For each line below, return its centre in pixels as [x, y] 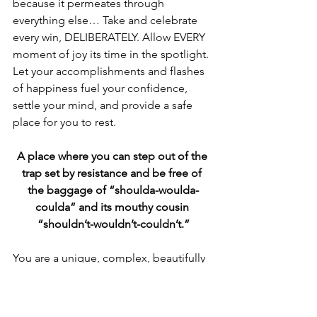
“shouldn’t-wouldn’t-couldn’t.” [113, 224]
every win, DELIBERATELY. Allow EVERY [110, 38]
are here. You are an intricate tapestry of [113, 292]
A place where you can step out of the [113, 156]
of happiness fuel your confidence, [102, 88]
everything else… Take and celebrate [106, 21]
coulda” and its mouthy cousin [113, 207]
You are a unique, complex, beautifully [110, 258]
